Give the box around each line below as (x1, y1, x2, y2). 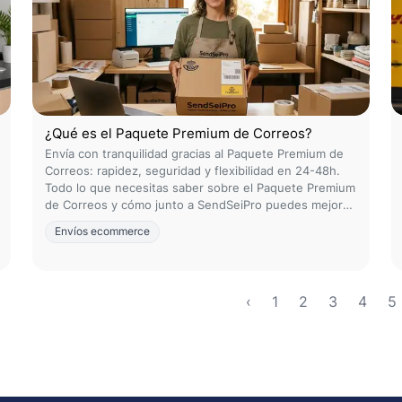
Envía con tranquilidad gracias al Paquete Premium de (45, 146, 344, 161)
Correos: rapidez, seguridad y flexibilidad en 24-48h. (45, 163, 340, 178)
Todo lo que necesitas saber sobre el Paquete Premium (45, 180, 355, 195)
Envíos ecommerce (55, 225, 150, 238)
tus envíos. (45, 214, 107, 229)
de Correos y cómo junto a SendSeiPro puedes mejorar (45, 197, 354, 212)
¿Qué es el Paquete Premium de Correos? (45, 125, 312, 142)
